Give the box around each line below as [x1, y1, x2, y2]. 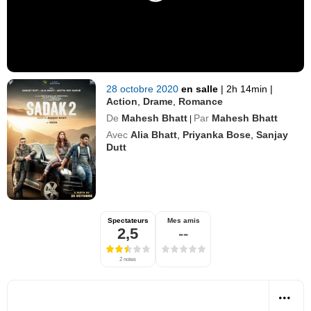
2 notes [119, 255, 136, 262]
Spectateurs [107, 216, 149, 224]
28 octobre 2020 [106, 83, 182, 94]
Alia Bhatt [131, 128, 178, 140]
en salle [181, 83, 221, 94]
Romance [178, 95, 224, 107]
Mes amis [167, 216, 200, 224]
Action [106, 95, 138, 107]
